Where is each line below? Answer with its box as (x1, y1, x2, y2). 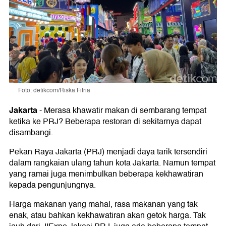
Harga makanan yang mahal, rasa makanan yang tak (9, 198, 198, 211)
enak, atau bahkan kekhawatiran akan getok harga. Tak (9, 209, 206, 222)
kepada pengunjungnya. (9, 179, 96, 192)
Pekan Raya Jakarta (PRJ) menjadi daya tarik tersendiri (9, 145, 207, 159)
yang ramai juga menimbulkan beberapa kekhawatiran (9, 167, 203, 181)
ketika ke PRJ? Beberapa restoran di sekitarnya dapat (9, 115, 201, 129)
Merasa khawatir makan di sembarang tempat (44, 104, 206, 118)
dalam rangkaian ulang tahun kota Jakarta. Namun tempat (9, 156, 215, 170)
